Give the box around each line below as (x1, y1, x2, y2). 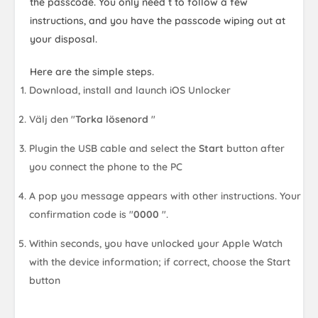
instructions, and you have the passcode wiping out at (30, 13, 285, 27)
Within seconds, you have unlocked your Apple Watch (29, 236, 283, 250)
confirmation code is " (29, 207, 134, 221)
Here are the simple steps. (30, 65, 154, 78)
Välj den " (29, 112, 76, 126)
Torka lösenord (75, 112, 152, 126)
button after (224, 141, 285, 155)
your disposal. (30, 32, 97, 45)
